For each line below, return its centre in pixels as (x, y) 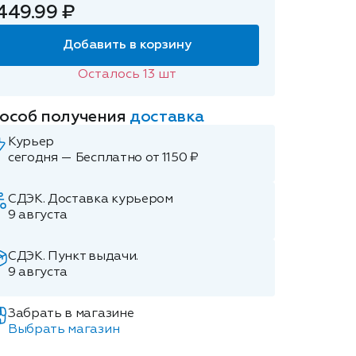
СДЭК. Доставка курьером (91, 199)
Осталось (111, 75)
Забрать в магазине (71, 314)
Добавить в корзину (127, 45)
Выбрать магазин (64, 330)
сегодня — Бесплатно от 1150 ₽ (103, 158)
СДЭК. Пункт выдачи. (73, 257)
